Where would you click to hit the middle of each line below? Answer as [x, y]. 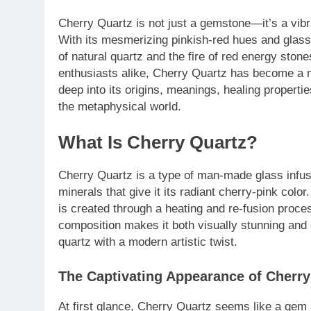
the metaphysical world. [120, 106]
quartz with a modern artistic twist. [148, 242]
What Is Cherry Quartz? [158, 142]
